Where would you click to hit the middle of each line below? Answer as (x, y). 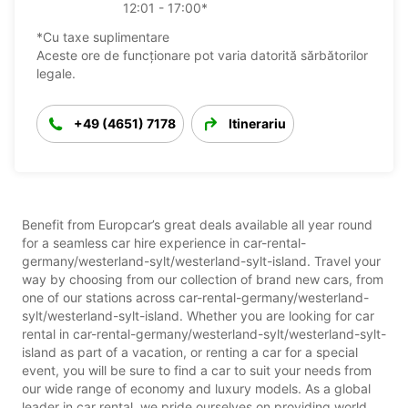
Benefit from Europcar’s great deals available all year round (197, 224)
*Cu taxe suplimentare (103, 36)
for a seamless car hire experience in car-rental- (164, 242)
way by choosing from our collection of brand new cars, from (203, 279)
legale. (56, 73)
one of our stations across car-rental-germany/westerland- (195, 297)
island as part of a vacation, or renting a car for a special (190, 352)
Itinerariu (257, 123)
